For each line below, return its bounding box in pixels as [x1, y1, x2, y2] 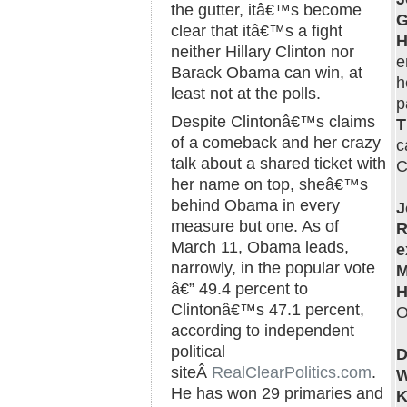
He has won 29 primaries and [171, 384, 383, 402]
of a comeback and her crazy [171, 134, 381, 152]
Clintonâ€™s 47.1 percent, [171, 301, 364, 319]
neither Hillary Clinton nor [171, 43, 354, 61]
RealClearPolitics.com [212, 363, 372, 382]
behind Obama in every [171, 196, 340, 214]
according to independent [171, 322, 354, 340]
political [171, 342, 225, 361]
